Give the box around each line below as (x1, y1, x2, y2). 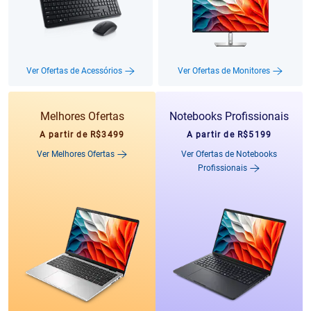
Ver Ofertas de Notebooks (181, 149, 277, 159)
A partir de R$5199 (186, 130, 272, 140)
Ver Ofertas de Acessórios (26, 66, 124, 76)
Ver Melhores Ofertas (36, 149, 117, 159)
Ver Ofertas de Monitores (178, 66, 272, 76)
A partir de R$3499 (39, 130, 125, 140)
